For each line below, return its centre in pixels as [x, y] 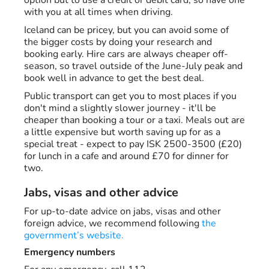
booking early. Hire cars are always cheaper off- [126, 54]
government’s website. [74, 236]
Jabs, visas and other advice [101, 193]
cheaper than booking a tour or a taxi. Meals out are [134, 120]
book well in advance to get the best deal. [114, 78]
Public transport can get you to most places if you [130, 96]
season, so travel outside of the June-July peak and [133, 66]
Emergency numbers [70, 252]
